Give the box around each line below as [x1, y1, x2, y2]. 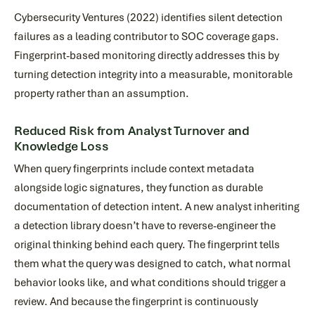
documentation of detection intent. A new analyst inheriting [14, 200, 300, 214]
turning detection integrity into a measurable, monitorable [14, 67, 292, 82]
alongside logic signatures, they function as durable [14, 181, 263, 195]
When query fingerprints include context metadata [14, 162, 255, 176]
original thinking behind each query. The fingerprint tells [14, 238, 280, 252]
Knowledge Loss [14, 139, 109, 154]
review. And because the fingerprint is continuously [14, 295, 258, 309]
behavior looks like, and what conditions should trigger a [14, 276, 286, 290]
